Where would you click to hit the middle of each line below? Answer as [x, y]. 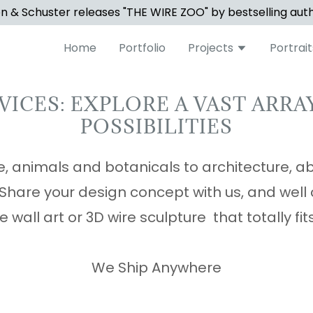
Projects [210, 48]
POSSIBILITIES [156, 126]
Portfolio [142, 48]
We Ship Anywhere [156, 268]
